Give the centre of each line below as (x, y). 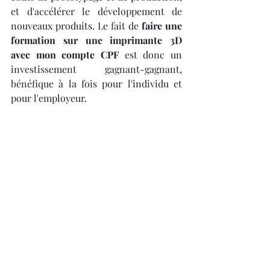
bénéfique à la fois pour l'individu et (96, 83)
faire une (162, 25)
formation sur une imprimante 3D (96, 40)
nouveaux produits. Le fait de (76, 25)
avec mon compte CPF (65, 54)
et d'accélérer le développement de (96, 11)
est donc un (150, 54)
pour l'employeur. (49, 98)
